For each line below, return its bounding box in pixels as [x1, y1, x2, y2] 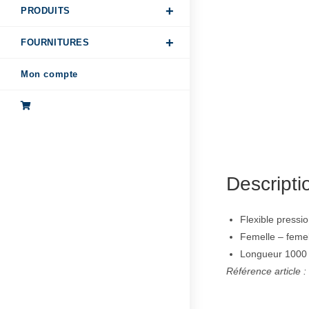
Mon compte [21, 69, 78, 80]
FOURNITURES [21, 37, 90, 48]
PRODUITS [21, 6, 70, 17]
